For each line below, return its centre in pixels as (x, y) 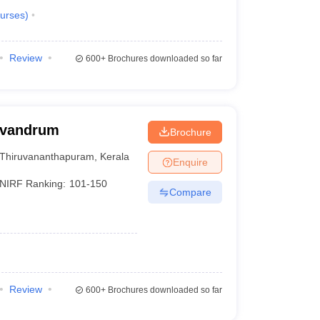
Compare (190, 192)
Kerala (115, 156)
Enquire (190, 162)
